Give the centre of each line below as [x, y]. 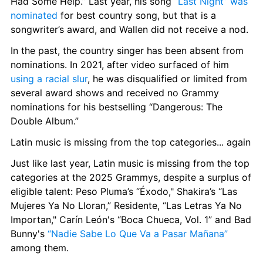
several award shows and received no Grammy [115, 92]
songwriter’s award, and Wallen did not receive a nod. [129, 29]
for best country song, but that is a [137, 15]
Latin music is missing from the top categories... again [131, 142]
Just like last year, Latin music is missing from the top [130, 163]
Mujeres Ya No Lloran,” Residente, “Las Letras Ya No [126, 205]
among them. [40, 247]
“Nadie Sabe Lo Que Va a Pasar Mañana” [138, 233]
